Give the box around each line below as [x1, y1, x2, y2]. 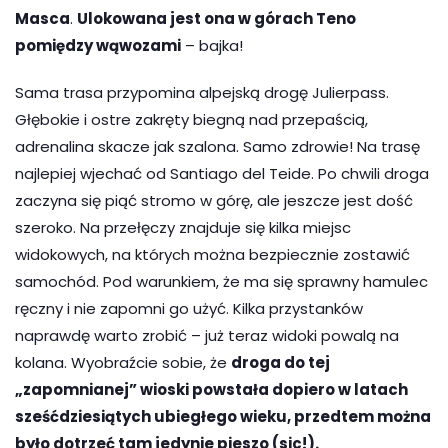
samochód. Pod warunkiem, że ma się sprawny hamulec [15, 270, 428, 292]
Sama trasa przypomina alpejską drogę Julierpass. [15, 81, 389, 103]
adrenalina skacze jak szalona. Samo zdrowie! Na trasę [15, 135, 420, 157]
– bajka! [181, 34, 243, 56]
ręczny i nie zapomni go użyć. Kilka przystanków [15, 297, 363, 319]
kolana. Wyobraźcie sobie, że [15, 351, 231, 373]
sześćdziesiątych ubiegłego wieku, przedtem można [15, 405, 431, 427]
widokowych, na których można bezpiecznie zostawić [15, 243, 410, 265]
